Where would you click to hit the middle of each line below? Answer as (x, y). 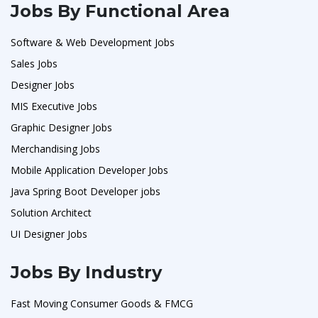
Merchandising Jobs (55, 148)
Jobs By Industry (86, 272)
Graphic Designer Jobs (61, 127)
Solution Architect (51, 212)
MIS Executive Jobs (54, 106)
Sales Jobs (34, 63)
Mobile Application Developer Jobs (89, 170)
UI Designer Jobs (49, 234)
